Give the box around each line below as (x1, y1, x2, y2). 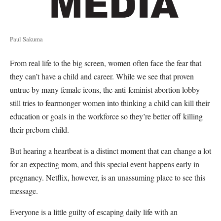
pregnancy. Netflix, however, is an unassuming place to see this (10, 172, 205, 183)
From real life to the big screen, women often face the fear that (10, 57, 201, 68)
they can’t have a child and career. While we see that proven (10, 71, 194, 81)
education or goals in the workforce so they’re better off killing (10, 110, 203, 121)
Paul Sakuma (10, 34, 43, 43)
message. (10, 185, 45, 196)
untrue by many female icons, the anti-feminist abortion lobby (10, 84, 200, 95)
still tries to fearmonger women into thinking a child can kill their (10, 97, 210, 108)
